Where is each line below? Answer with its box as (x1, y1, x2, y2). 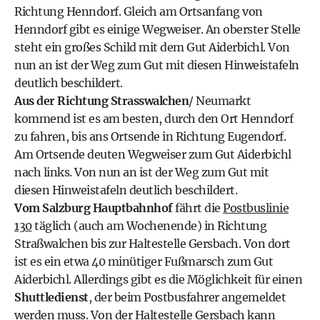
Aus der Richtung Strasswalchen (14, 94, 189, 108)
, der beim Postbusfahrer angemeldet (88, 290, 286, 304)
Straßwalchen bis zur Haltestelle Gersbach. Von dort (14, 236, 291, 251)
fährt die (172, 201, 223, 215)
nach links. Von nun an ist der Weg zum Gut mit (14, 165, 269, 179)
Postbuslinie (223, 201, 289, 215)
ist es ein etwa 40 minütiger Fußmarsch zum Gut (14, 254, 273, 269)
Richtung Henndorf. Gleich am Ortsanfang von (14, 4, 263, 19)
